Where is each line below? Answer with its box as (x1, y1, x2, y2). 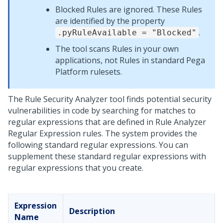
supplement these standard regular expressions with (8, 151, 206, 162)
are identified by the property (55, 15, 165, 26)
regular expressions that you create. (8, 162, 143, 173)
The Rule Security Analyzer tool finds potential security (8, 94, 212, 105)
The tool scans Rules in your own (55, 43, 179, 54)
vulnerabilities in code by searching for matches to (8, 105, 196, 116)
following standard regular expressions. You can (8, 139, 188, 150)
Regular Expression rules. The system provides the (8, 128, 197, 139)
